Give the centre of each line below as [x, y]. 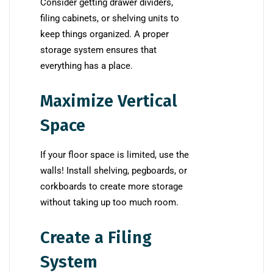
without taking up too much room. [109, 203]
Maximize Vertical [109, 101]
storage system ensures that [98, 50]
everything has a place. [87, 66]
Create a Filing [96, 238]
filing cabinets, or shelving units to [110, 19]
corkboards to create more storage [112, 187]
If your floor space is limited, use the [115, 155]
